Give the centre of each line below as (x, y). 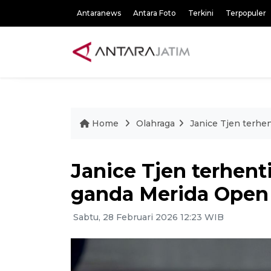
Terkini (201, 13)
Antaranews (99, 13)
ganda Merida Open (170, 194)
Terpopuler (246, 13)
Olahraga (155, 123)
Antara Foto (155, 13)
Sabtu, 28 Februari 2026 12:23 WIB (147, 217)
